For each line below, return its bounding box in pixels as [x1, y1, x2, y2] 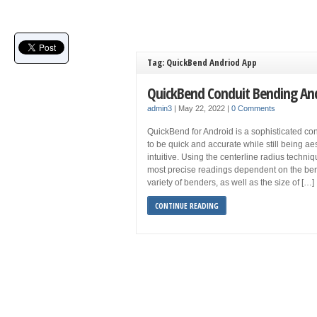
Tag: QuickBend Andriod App [147, 56, 257, 69]
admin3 [147, 104, 172, 113]
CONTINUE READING [155, 200, 219, 211]
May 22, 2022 [178, 104, 227, 113]
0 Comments [231, 104, 275, 113]
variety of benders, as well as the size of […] [147, 178, 314, 188]
